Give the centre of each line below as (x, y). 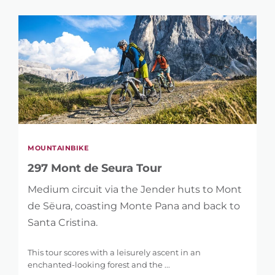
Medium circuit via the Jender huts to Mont (135, 189)
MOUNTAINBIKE (58, 148)
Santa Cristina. (63, 222)
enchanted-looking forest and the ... (99, 264)
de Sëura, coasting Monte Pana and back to (134, 206)
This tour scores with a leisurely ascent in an (114, 252)
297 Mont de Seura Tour (95, 168)
